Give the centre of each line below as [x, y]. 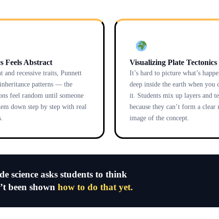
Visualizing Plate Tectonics [173, 62]
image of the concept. [159, 118]
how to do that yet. [95, 187]
